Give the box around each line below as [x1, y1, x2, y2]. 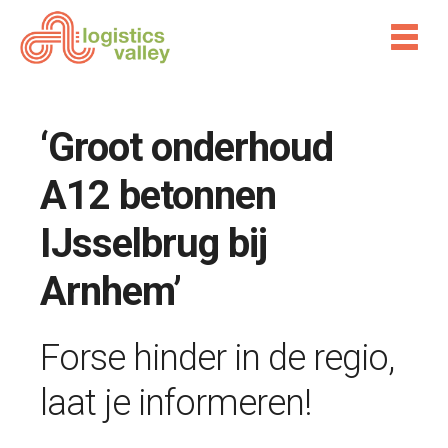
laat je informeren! [40, 382, 311, 424]
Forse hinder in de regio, [40, 337, 394, 379]
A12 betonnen [40, 172, 276, 219]
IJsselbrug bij [40, 220, 267, 267]
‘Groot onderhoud [40, 124, 333, 171]
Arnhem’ [40, 268, 181, 315]
